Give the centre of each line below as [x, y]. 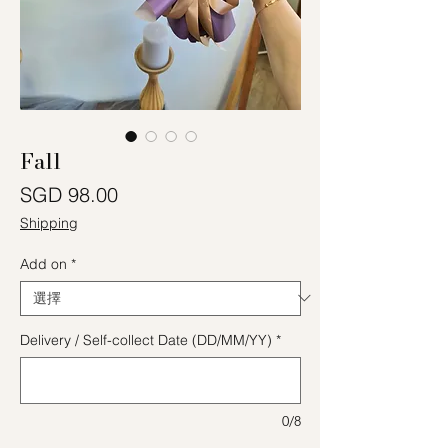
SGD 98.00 [69, 194]
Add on [43, 263]
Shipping [49, 222]
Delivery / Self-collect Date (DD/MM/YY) [146, 339]
